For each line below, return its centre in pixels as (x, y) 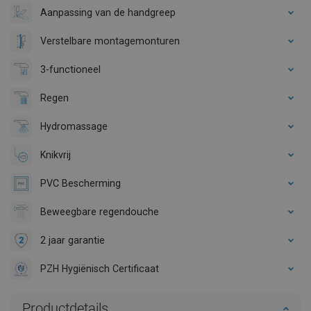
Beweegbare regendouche (100, 211)
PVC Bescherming (81, 183)
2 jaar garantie (73, 240)
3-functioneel (70, 69)
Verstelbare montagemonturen (110, 41)
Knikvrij (56, 154)
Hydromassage (74, 126)
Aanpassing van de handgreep (108, 12)
